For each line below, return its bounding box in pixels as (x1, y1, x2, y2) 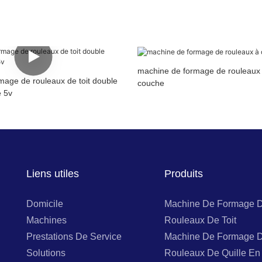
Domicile (26, 198, 64, 209)
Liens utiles (26, 168, 80, 180)
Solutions (26, 247, 66, 258)
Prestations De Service (26, 231, 122, 242)
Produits (164, 168, 204, 180)
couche (137, 78, 164, 88)
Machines (26, 215, 67, 225)
